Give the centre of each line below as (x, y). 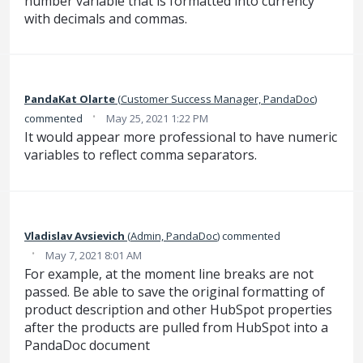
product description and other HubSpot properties (178, 309)
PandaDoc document (87, 345)
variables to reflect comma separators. (141, 155)
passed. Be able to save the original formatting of (175, 291)
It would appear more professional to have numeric (181, 137)
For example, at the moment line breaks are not (169, 273)
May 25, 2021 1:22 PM (157, 119)
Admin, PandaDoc (174, 235)
